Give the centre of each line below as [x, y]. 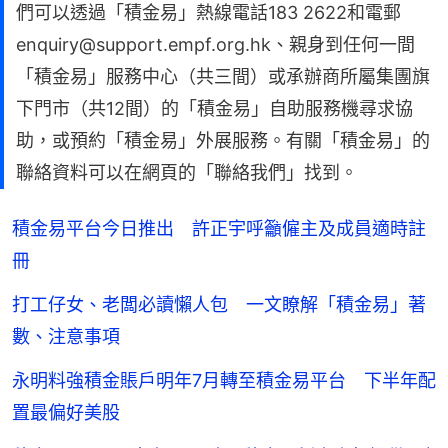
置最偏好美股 [66, 413]
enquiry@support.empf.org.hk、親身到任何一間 [215, 45]
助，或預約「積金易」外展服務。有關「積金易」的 [223, 141]
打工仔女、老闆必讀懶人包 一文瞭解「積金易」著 [219, 305]
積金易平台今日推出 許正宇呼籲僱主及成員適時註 [219, 229]
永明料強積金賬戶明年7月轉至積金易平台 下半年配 [224, 381]
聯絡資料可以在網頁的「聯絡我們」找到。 [187, 173]
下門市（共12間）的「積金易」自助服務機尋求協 [214, 109]
